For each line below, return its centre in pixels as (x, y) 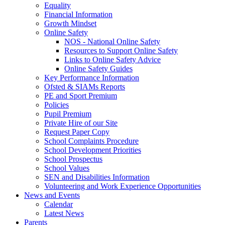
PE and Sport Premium (81, 95)
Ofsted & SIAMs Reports (85, 86)
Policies (57, 104)
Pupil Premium (68, 114)
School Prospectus (73, 159)
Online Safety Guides (98, 68)
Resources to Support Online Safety (121, 50)
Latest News (64, 213)
